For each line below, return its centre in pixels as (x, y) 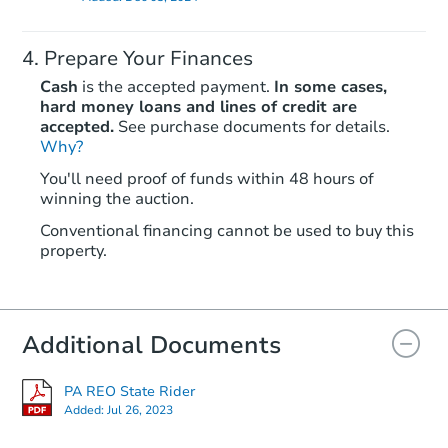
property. (73, 250)
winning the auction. (117, 198)
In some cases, (330, 86)
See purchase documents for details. (254, 126)
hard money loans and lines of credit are (198, 106)
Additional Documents (151, 344)
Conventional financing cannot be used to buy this (227, 230)
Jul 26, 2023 (140, 410)
